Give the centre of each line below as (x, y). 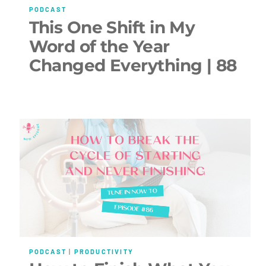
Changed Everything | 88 (133, 65)
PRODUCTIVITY (104, 251)
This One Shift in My (112, 27)
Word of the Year (99, 46)
